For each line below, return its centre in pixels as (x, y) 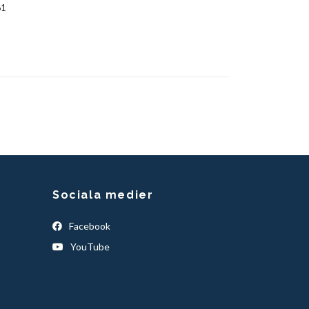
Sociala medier (103, 195)
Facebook (89, 226)
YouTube (89, 247)
